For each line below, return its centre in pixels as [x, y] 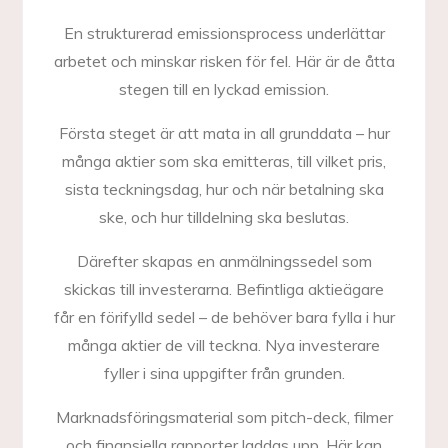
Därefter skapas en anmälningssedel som [224, 261]
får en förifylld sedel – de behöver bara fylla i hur [224, 317]
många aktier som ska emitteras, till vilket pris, [224, 161]
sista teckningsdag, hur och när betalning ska [224, 189]
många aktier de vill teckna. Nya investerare [224, 345]
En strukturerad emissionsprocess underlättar [224, 33]
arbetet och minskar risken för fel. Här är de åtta [224, 61]
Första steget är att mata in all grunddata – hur [224, 133]
